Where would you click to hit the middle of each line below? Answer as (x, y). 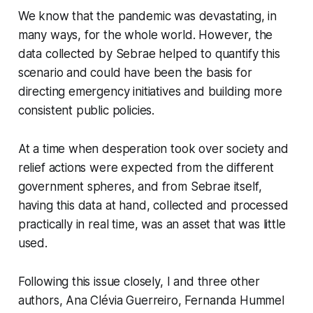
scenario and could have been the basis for (135, 73)
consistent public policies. (86, 111)
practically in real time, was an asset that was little (152, 225)
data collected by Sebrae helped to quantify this (149, 54)
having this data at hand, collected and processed (153, 206)
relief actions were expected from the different (146, 168)
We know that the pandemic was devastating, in (147, 16)
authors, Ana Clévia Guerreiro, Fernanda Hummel (151, 301)
